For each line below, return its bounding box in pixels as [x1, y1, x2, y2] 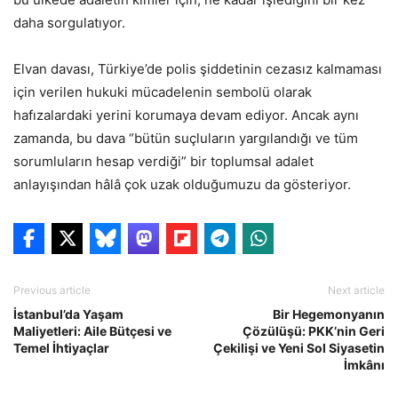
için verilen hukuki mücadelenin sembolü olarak [13, 84, 312, 101]
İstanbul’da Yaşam [13, 306, 123, 322]
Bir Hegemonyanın [273, 306, 385, 322]
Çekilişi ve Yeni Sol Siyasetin [213, 340, 385, 356]
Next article [328, 283, 385, 298]
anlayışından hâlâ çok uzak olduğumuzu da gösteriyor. [13, 176, 351, 194]
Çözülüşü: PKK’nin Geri [243, 323, 385, 339]
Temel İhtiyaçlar [13, 340, 109, 356]
